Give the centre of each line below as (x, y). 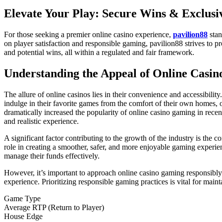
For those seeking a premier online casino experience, (88, 35)
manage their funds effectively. (52, 156)
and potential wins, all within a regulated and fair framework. (99, 53)
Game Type (22, 198)
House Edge (23, 216)
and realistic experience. (41, 121)
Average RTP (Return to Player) (54, 207)
